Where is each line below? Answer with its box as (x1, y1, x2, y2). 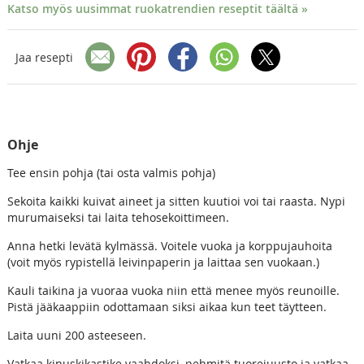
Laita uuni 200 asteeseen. (6, 327, 146, 344)
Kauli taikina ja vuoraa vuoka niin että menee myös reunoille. (6, 283, 340, 299)
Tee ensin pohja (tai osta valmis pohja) (6, 165, 215, 181)
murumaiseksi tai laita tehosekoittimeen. (6, 210, 229, 226)
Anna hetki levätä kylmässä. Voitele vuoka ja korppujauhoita (6, 238, 332, 254)
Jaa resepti (15, 49, 73, 65)
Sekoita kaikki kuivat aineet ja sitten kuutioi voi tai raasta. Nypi (6, 193, 345, 210)
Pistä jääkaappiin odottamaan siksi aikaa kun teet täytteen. (6, 299, 327, 315)
